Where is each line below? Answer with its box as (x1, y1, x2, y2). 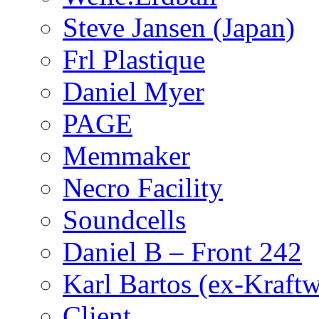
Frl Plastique (63, 44, 205, 75)
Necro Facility (63, 172, 223, 204)
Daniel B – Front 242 (63, 236, 302, 268)
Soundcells (63, 204, 186, 236)
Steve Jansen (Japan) (63, 12, 295, 43)
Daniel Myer (63, 76, 204, 108)
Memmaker (63, 140, 190, 172)
